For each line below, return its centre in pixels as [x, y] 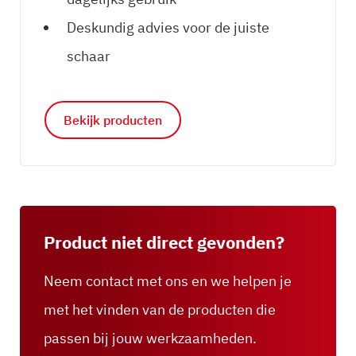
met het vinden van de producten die [160, 310]
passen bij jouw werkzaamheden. [150, 339]
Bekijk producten [113, 120]
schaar [89, 56]
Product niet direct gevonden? [164, 242]
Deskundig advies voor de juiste [168, 28]
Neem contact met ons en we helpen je [168, 281]
